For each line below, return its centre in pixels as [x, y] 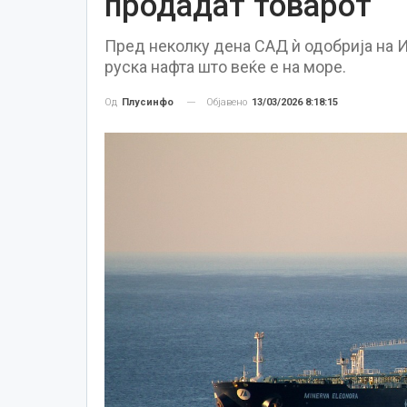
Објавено [228, 102]
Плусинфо [147, 102]
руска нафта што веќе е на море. [227, 66]
